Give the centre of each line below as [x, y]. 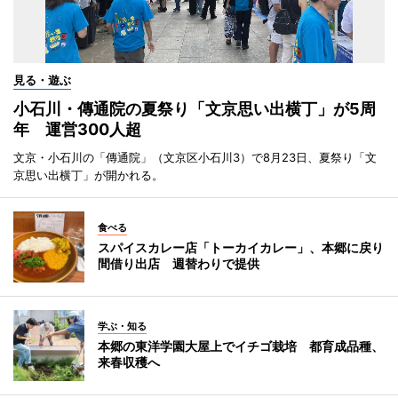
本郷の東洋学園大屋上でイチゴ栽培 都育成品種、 [241, 346]
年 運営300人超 [77, 130]
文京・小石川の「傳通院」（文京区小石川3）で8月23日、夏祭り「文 [195, 158]
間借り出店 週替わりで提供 [179, 264]
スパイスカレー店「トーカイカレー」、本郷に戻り [241, 248]
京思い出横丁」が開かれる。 [88, 175]
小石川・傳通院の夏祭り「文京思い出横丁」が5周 [195, 109]
